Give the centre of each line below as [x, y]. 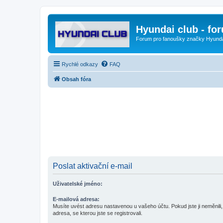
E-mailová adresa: [76, 199]
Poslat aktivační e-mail [93, 166]
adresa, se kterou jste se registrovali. [98, 213]
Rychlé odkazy [80, 64]
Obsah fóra [76, 79]
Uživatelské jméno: [78, 183]
